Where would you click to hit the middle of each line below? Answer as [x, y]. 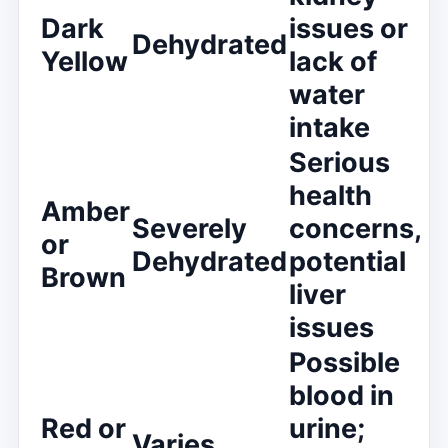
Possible [344, 362]
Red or [83, 428]
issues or [348, 28]
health [330, 195]
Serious [339, 162]
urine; [327, 428]
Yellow [84, 61]
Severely [189, 228]
